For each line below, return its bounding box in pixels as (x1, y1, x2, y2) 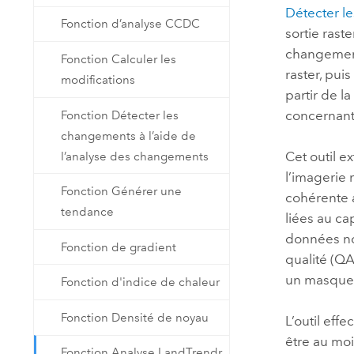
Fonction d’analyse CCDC (61, 17, 201, 32)
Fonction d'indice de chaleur (61, 275, 220, 290)
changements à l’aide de (61, 128, 197, 143)
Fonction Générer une (61, 184, 183, 199)
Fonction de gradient (61, 239, 177, 254)
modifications (61, 72, 136, 87)
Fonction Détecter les (61, 107, 179, 122)
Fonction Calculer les (61, 51, 177, 66)
